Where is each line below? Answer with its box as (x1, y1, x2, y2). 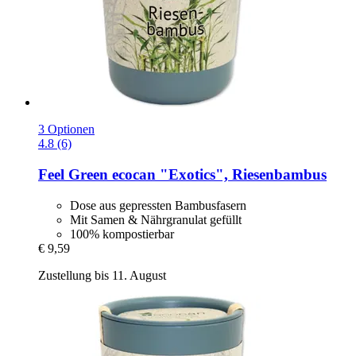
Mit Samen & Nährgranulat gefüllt (70, 212, 242, 226)
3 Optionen (38, 122, 95, 137)
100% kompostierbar (70, 226, 174, 241)
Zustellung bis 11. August (38, 268, 166, 282)
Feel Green (38, 166, 108, 184)
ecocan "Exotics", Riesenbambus (108, 166, 327, 184)
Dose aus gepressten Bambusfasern (70, 198, 246, 212)
